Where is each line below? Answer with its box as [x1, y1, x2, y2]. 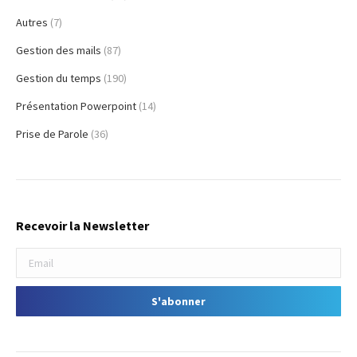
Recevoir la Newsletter [16, 217, 149, 233]
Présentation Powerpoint [16, 98, 136, 113]
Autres [16, 14, 48, 29]
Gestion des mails [16, 42, 101, 57]
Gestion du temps [16, 70, 101, 85]
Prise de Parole [16, 126, 88, 141]
